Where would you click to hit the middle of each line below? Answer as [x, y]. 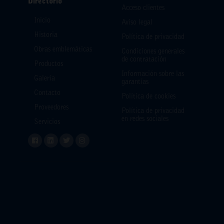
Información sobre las [153, 74]
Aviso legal [137, 23]
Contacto [47, 93]
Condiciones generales [153, 52]
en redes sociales [145, 119]
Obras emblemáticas [63, 50]
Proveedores [51, 108]
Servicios [47, 122]
